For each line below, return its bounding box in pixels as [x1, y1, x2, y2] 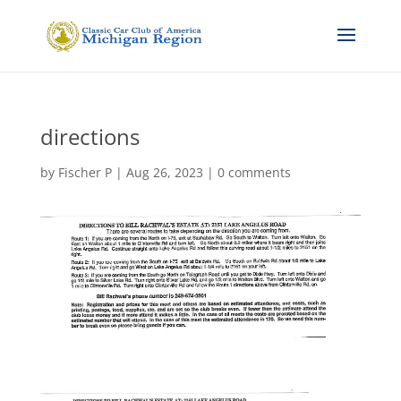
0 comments [217, 164, 291, 181]
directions [39, 122, 140, 151]
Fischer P [57, 164, 112, 181]
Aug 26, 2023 [125, 164, 203, 181]
